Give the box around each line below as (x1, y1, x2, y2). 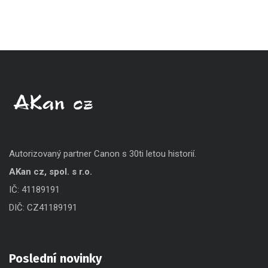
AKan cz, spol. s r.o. (9, 166, 92, 177)
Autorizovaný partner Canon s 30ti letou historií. (9, 148, 196, 159)
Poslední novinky (9, 251, 102, 266)
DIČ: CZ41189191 (9, 202, 77, 213)
